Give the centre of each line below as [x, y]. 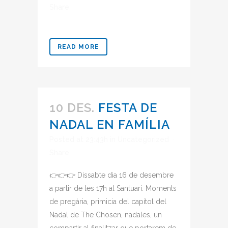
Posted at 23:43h [79, 139]
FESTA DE [128, 108]
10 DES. [72, 108]
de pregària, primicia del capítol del [108, 202]
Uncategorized [143, 139]
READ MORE [78, 47]
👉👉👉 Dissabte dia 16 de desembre [111, 175]
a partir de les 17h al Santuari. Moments [113, 188]
